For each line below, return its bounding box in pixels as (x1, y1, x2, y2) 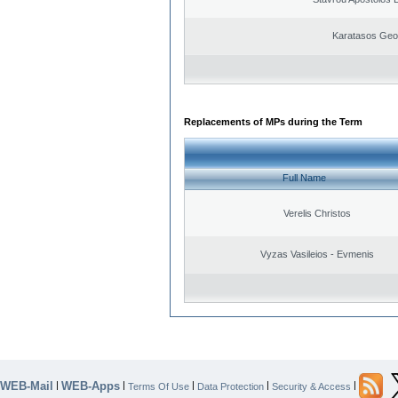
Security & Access (272, 380, 351, 392)
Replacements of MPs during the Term (184, 115, 362, 127)
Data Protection (197, 380, 264, 392)
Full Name (283, 172, 326, 184)
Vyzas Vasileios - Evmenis (259, 248, 374, 259)
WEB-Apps (61, 378, 120, 393)
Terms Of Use (128, 380, 189, 392)
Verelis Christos (283, 207, 351, 219)
